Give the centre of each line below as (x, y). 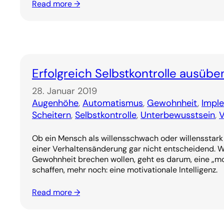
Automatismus (113, 103)
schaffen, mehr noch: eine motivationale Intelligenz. (125, 170)
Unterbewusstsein (178, 115)
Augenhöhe (55, 103)
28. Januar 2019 (64, 91)
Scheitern (51, 115)
